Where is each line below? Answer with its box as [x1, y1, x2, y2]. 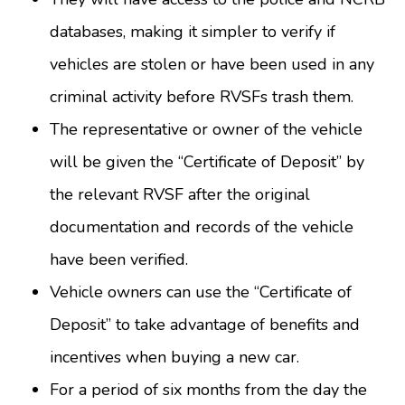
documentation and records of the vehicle [50, 216, 353, 239]
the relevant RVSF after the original [50, 184, 310, 206]
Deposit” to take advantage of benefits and [50, 314, 360, 336]
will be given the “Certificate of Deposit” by [50, 151, 364, 174]
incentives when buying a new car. [50, 346, 299, 369]
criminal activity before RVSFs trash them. [50, 86, 353, 108]
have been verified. [50, 249, 188, 271]
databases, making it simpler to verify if [50, 21, 335, 43]
